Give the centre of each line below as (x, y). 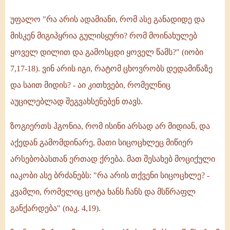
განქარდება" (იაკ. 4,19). (55, 208)
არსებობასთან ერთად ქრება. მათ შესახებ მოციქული (113, 159)
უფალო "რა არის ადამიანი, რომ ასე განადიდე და (108, 20)
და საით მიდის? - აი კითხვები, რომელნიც (90, 85)
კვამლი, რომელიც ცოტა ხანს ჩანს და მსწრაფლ (103, 192)
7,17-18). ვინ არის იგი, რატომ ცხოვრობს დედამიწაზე (111, 69)
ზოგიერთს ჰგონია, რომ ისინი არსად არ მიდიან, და (110, 126)
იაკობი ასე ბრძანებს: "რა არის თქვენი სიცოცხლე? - (110, 176)
